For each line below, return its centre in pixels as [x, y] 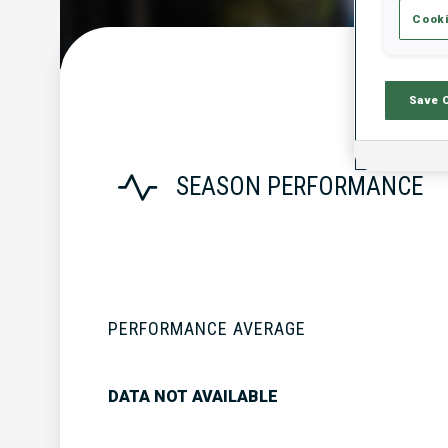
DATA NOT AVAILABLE [193, 396]
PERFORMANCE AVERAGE [207, 328]
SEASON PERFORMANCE [299, 187]
